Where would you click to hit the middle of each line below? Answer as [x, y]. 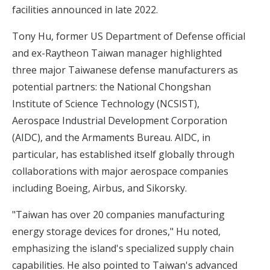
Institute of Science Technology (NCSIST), [106, 103]
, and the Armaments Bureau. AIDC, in [125, 137]
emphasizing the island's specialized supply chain [123, 248]
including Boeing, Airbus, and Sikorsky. [99, 188]
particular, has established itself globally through [123, 154]
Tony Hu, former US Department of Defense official [129, 36]
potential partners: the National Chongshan [111, 86]
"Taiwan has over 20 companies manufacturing [118, 214]
